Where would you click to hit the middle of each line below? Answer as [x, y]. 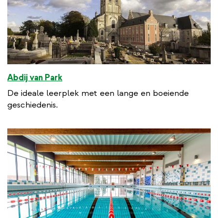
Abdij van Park [35, 77]
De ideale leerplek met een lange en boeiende [98, 93]
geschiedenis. [33, 105]
